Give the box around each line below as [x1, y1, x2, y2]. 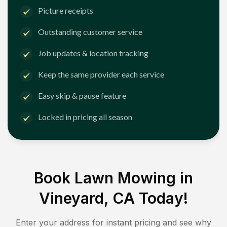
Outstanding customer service [38, 27, 142, 37]
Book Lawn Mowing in [34, 168, 193, 187]
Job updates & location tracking [38, 48, 148, 58]
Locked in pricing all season [38, 112, 132, 122]
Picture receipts [38, 6, 93, 16]
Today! [135, 188, 188, 207]
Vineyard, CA [39, 188, 135, 207]
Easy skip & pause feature [38, 91, 126, 101]
